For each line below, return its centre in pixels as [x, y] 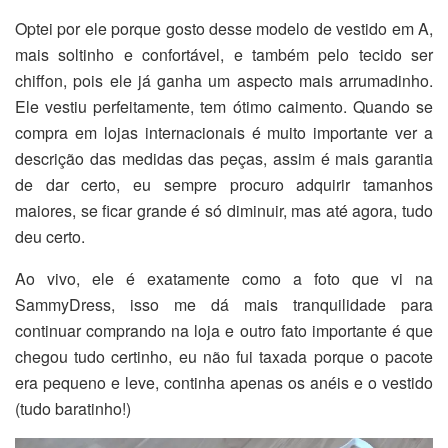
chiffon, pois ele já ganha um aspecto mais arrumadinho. [224, 80]
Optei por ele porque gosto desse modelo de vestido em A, [224, 28]
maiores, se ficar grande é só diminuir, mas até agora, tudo [224, 210]
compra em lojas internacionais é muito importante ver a [224, 132]
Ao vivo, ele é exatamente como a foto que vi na [224, 278]
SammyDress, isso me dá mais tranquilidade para [224, 304]
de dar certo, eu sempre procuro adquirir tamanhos [224, 184]
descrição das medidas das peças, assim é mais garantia [224, 158]
